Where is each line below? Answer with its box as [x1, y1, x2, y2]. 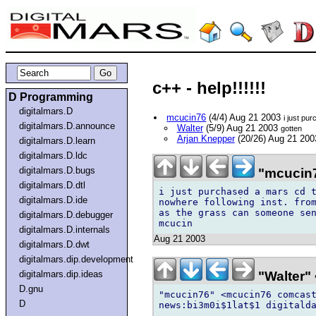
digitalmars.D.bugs [19, 164, 96, 176]
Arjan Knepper [176, 133, 235, 145]
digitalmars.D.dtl [19, 179, 86, 190]
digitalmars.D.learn [19, 135, 96, 146]
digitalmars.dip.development [19, 253, 134, 265]
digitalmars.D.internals [19, 224, 111, 235]
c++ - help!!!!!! [152, 78, 266, 98]
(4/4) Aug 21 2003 [206, 112, 284, 123]
